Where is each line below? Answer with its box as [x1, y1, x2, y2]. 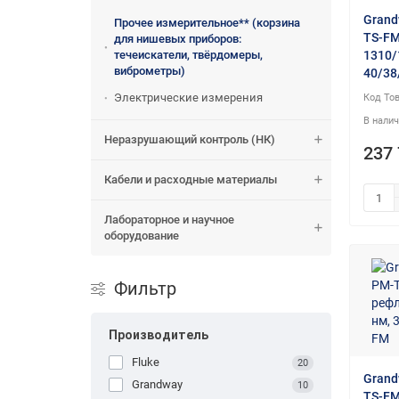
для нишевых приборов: [114, 32, 241, 46]
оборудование [104, 229, 179, 243]
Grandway [132, 378, 183, 392]
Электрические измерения [114, 91, 263, 105]
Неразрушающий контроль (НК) [104, 133, 275, 147]
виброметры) [114, 64, 185, 78]
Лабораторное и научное [104, 213, 234, 227]
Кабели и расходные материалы [104, 173, 277, 187]
